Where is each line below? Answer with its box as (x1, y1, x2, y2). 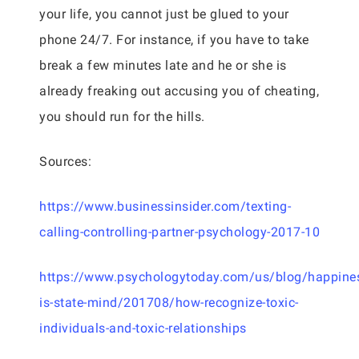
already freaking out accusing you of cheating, (39, 83, 319, 99)
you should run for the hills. (39, 109, 205, 124)
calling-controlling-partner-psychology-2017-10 (39, 224, 320, 240)
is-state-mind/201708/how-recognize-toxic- (39, 295, 299, 310)
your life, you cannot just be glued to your (39, 6, 289, 22)
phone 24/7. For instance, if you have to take (39, 32, 309, 47)
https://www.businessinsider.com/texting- (39, 199, 291, 214)
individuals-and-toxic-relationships (39, 321, 247, 336)
